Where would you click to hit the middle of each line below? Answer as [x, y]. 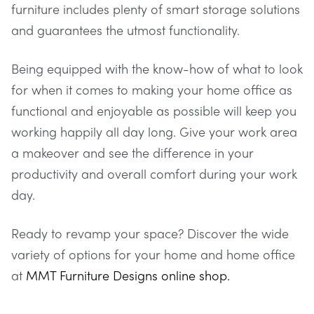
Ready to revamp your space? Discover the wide [150, 233]
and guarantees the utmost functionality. [125, 29]
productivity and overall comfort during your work [154, 173]
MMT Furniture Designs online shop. [128, 275]
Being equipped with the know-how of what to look [157, 68]
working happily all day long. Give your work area [154, 131]
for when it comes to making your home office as [152, 89]
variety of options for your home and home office [153, 254]
